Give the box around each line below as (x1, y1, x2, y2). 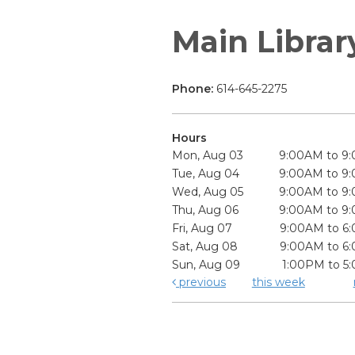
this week (251, 275, 305, 290)
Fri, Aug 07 (172, 221, 233, 236)
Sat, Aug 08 (172, 239, 239, 254)
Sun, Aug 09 (172, 258, 241, 273)
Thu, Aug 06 (172, 203, 239, 218)
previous (176, 275, 226, 290)
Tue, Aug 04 (172, 166, 240, 181)
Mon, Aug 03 (172, 148, 244, 163)
